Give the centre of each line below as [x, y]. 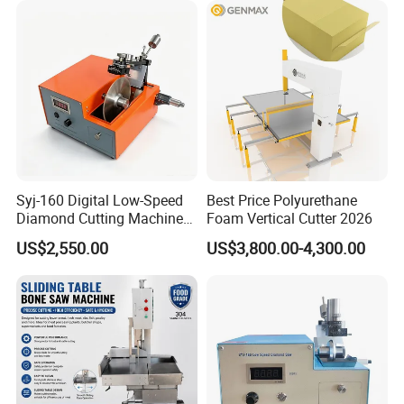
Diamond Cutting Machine [100, 218]
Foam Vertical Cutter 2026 [289, 218]
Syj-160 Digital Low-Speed [100, 200]
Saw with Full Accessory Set [106, 236]
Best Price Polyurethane [281, 200]
